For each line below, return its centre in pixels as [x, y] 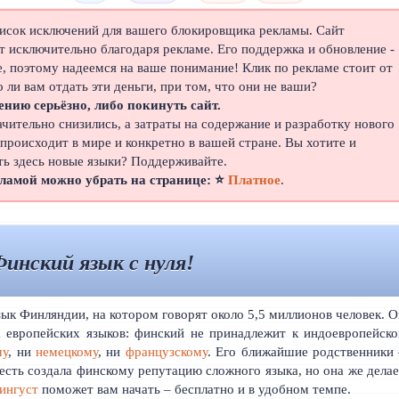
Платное [255, 180]
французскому [166, 352]
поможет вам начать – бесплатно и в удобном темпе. [195, 389]
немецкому [66, 352]
